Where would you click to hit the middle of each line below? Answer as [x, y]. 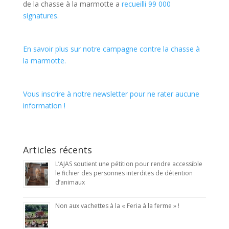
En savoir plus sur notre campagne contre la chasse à [111, 49]
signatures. [41, 16]
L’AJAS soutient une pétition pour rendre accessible [129, 164]
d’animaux [70, 182]
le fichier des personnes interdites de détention [124, 173]
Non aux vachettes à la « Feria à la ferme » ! [117, 206]
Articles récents [57, 150]
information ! [44, 106]
